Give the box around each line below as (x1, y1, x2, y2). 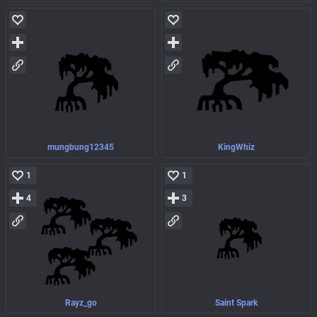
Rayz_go (64, 298, 97, 309)
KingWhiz (218, 142, 255, 153)
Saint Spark (215, 298, 258, 309)
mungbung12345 (47, 142, 114, 153)
